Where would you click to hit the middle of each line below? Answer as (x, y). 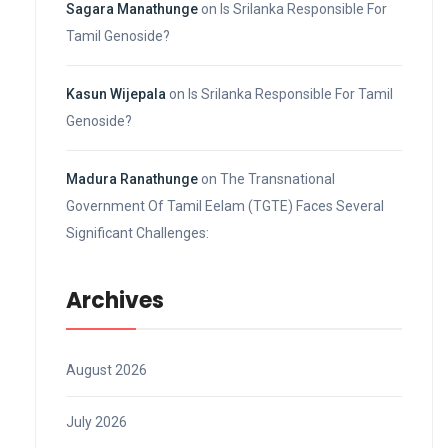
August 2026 (106, 369)
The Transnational (277, 178)
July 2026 (96, 421)
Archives (115, 300)
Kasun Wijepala (116, 93)
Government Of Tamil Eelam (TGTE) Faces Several (225, 205)
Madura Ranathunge (132, 178)
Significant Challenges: (137, 232)
